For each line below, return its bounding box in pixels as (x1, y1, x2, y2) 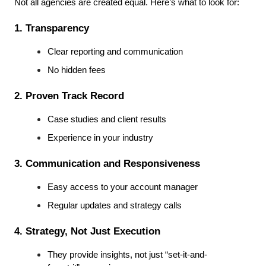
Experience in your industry (47, 133, 153, 143)
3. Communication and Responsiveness (14, 157, 200, 170)
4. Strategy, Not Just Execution (14, 225, 160, 237)
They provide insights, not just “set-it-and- (47, 250, 207, 260)
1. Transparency (14, 22, 89, 34)
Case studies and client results (47, 115, 166, 125)
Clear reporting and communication (47, 47, 183, 57)
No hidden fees (47, 65, 106, 75)
